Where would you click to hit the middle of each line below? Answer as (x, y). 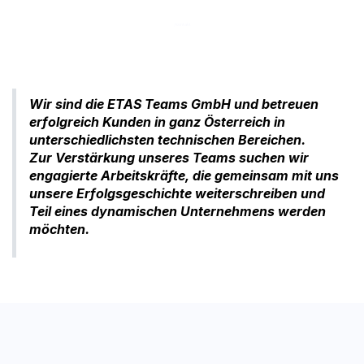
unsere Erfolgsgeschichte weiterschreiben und (177, 194)
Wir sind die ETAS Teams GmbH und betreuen (174, 104)
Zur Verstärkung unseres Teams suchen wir (169, 158)
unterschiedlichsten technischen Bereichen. (169, 140)
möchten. (59, 230)
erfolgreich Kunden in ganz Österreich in (157, 122)
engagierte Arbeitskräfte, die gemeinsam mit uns (184, 176)
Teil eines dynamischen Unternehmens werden (178, 212)
